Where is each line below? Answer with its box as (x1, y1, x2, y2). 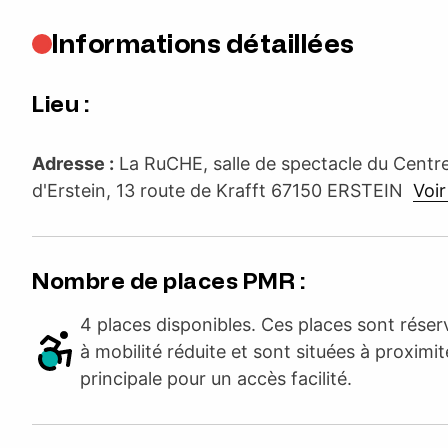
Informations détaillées (52, 27, 355, 60)
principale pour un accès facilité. (80, 367, 352, 389)
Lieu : (32, 90, 89, 118)
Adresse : (32, 152, 114, 174)
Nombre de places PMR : (32, 267, 305, 295)
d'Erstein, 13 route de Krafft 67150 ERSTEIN (32, 179, 413, 201)
